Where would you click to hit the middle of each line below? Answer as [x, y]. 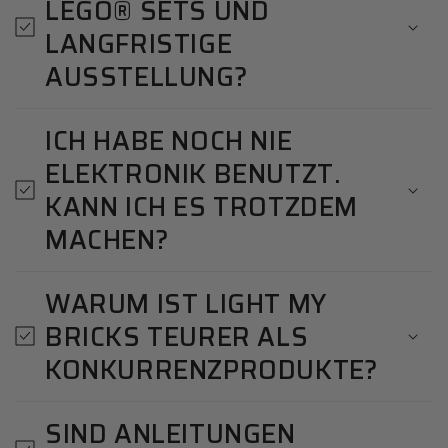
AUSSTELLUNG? [147, 76]
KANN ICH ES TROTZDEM [202, 206]
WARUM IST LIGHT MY [186, 303]
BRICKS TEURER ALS [177, 336]
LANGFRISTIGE [139, 43]
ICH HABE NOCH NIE [169, 140]
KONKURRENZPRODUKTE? [212, 369]
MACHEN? [107, 239]
